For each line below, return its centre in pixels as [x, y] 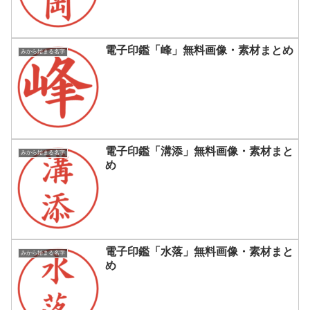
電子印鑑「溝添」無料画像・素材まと [199, 151]
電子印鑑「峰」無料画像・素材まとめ [199, 51]
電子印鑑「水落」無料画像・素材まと [199, 252]
